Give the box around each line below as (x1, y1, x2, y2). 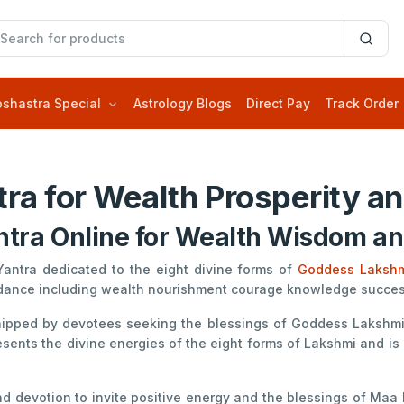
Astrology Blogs (133, 96, 232, 112)
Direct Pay (246, 96, 310, 112)
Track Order (325, 96, 399, 112)
